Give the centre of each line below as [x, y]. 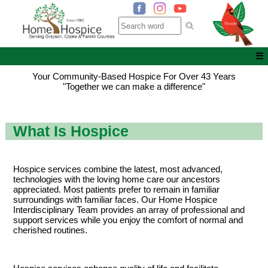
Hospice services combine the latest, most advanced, [118, 169]
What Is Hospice [71, 131]
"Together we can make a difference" [134, 87]
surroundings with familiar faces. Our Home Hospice [115, 200]
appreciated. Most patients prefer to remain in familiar [116, 190]
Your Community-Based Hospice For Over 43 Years [134, 77]
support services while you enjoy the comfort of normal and [128, 220]
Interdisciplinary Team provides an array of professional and [129, 210]
